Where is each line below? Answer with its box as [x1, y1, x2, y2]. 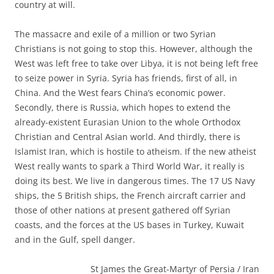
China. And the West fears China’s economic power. [15, 86, 226, 98]
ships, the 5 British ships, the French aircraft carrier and [15, 189, 246, 201]
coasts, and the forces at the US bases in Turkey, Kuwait [15, 218, 244, 231]
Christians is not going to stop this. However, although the [15, 42, 253, 54]
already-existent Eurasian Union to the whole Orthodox [15, 116, 240, 128]
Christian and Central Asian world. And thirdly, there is [15, 130, 240, 143]
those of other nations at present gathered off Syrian [15, 204, 231, 216]
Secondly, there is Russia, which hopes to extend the [15, 101, 231, 113]
